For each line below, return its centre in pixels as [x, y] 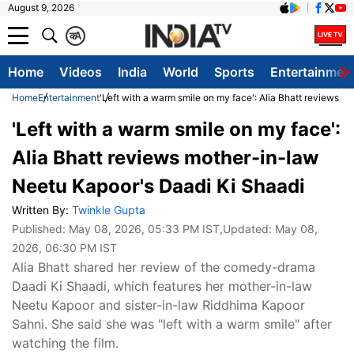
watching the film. [65, 343]
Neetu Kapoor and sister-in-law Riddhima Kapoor [158, 305]
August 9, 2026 [41, 8]
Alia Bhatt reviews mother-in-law [165, 158]
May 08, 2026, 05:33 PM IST [144, 229]
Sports [234, 72]
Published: [40, 229]
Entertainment [69, 98]
